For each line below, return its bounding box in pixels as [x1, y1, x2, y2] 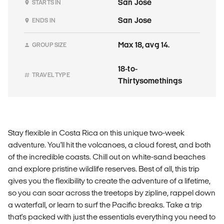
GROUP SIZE [32, 41, 67, 48]
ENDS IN [32, 16, 56, 23]
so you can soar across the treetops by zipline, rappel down [8, 188, 215, 197]
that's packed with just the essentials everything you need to [8, 212, 215, 221]
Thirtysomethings [118, 76, 182, 85]
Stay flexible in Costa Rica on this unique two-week [8, 128, 184, 137]
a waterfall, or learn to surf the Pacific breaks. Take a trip [8, 200, 202, 209]
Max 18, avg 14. [118, 40, 170, 49]
